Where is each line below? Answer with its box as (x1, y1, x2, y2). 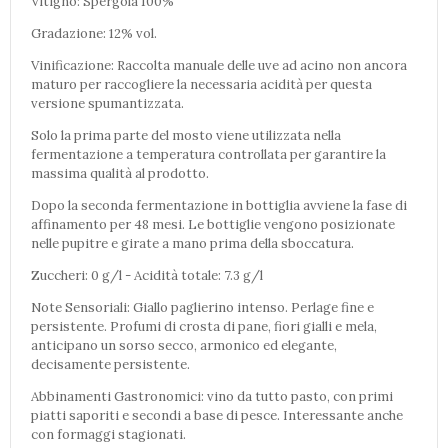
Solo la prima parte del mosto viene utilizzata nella (31, 126, 341, 144)
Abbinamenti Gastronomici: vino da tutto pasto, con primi (31, 387, 393, 405)
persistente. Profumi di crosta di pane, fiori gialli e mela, (31, 317, 377, 335)
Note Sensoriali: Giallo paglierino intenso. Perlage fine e (31, 298, 374, 316)
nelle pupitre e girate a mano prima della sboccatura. (31, 234, 354, 252)
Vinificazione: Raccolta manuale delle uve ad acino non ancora (31, 56, 407, 74)
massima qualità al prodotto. (31, 164, 209, 182)
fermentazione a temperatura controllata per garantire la (31, 145, 386, 163)
